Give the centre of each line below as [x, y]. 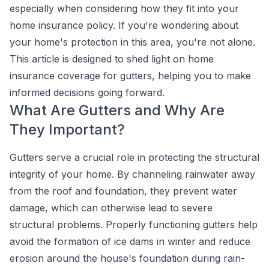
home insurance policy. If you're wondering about [124, 25]
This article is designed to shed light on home [112, 59]
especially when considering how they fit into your [124, 8]
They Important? [67, 129]
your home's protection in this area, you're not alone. [132, 42]
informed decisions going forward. [87, 92]
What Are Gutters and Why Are [117, 110]
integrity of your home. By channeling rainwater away [132, 174]
